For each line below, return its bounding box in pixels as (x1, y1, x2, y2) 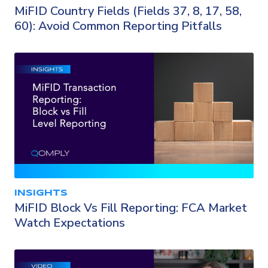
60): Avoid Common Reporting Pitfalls (14, 18, 222, 34)
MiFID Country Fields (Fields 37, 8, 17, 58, (14, 3, 242, 19)
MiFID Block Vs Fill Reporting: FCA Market (14, 200, 247, 216)
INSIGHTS (14, 189, 68, 197)
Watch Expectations (14, 215, 125, 231)
